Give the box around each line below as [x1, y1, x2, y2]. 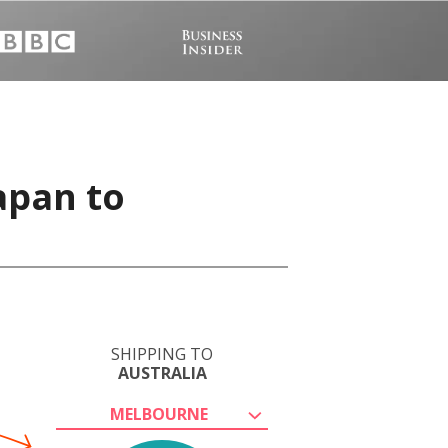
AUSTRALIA [117, 362, 207, 384]
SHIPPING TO [111, 343, 213, 365]
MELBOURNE [110, 403, 208, 425]
